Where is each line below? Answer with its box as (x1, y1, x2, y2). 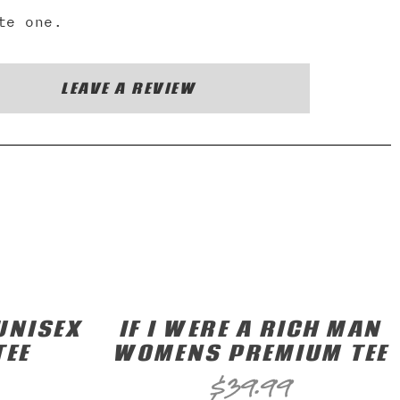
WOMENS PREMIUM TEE (112, 336, 388, 370)
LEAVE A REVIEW (61, 76, 197, 99)
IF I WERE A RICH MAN (118, 312, 382, 346)
